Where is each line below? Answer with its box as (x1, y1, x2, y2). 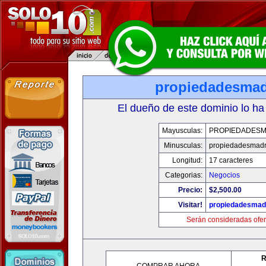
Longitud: (172, 156, 202, 164)
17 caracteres (208, 156, 253, 164)
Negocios (208, 171, 240, 179)
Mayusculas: (161, 126, 202, 135)
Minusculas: (163, 141, 202, 150)
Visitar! (178, 201, 202, 209)
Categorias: (164, 171, 202, 179)
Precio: (178, 186, 202, 194)
